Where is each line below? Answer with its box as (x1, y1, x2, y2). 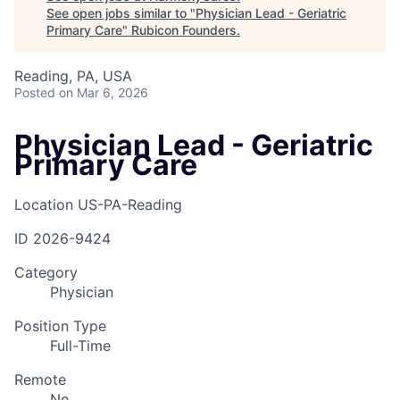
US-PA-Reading (78, 195, 182, 213)
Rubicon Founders (131, 22, 237, 38)
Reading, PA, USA (14, 67, 132, 86)
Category (14, 262, 78, 281)
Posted (14, 85, 55, 101)
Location (14, 195, 73, 213)
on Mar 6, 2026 (59, 85, 148, 101)
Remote (14, 370, 66, 388)
